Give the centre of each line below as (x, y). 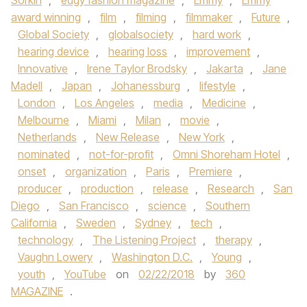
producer (40, 188)
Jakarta (225, 69)
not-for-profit (121, 154)
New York (202, 137)
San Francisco (94, 206)
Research (231, 188)
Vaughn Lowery (55, 257)
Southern (228, 206)
